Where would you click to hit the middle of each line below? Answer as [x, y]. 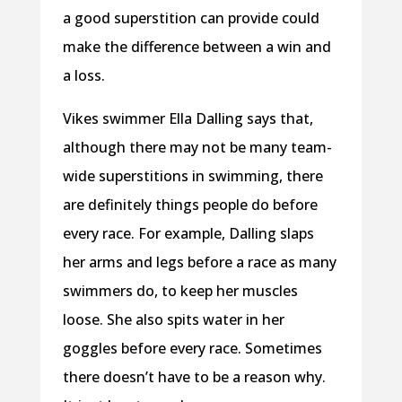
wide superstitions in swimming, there [192, 176]
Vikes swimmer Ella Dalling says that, [188, 119]
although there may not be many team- [197, 148]
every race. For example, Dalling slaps [188, 234]
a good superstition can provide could [191, 18]
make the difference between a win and [197, 47]
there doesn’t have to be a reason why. [194, 377]
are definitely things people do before [190, 205]
